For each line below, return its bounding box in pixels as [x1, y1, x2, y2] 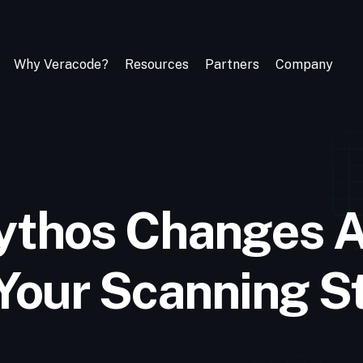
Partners [204, 57, 259, 72]
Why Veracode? [13, 57, 109, 72]
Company [275, 57, 333, 72]
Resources [124, 57, 189, 72]
